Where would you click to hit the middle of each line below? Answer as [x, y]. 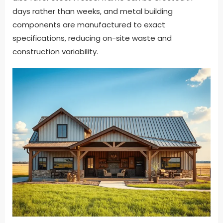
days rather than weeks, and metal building [93, 11]
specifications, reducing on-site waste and [92, 38]
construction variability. [55, 51]
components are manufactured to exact [89, 24]
